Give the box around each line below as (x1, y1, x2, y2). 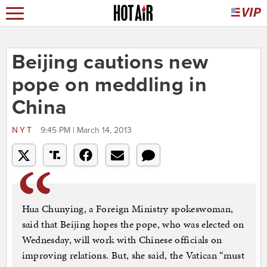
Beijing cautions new (11, 50, 209, 75)
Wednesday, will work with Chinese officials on (21, 232, 222, 247)
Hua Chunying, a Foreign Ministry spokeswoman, (21, 201, 234, 216)
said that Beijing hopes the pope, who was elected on (21, 217, 244, 232)
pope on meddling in (11, 73, 207, 98)
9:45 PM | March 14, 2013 (40, 125, 132, 136)
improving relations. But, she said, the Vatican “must (21, 248, 245, 263)
